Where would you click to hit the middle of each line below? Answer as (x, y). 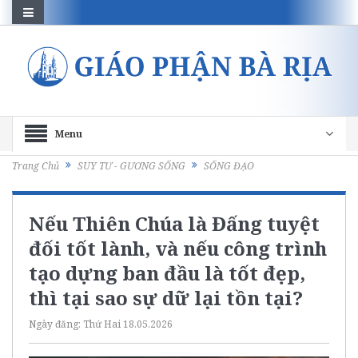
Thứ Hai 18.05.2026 (128, 324)
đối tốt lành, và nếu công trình (178, 248)
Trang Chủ (36, 166)
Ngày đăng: (56, 324)
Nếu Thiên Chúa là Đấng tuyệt (174, 223)
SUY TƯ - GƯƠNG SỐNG (131, 166)
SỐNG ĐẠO (229, 166)
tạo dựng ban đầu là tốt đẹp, (167, 272)
